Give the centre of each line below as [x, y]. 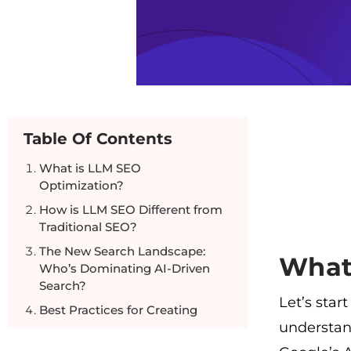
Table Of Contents [98, 139]
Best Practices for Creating [118, 310]
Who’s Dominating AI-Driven [125, 269]
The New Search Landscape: [122, 251]
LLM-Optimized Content [111, 327]
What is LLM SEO [90, 168]
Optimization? [81, 186]
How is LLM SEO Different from [131, 210]
